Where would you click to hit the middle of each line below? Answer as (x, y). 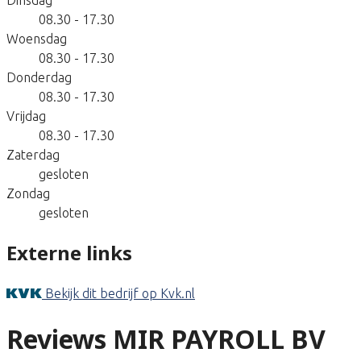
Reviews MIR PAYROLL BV (166, 339)
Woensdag (37, 38)
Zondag (28, 193)
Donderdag (39, 77)
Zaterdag (33, 154)
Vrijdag (26, 116)
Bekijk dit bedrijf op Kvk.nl (120, 293)
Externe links (69, 252)
